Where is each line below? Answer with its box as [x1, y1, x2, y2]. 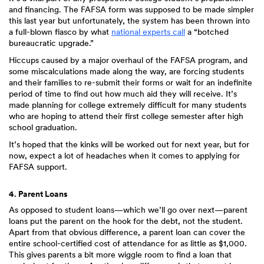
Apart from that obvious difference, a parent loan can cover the [9, 227, 245, 237]
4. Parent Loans [9, 189, 68, 199]
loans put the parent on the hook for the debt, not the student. [9, 216, 243, 226]
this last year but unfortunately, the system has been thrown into [9, 16, 250, 25]
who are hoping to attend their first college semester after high [9, 111, 243, 121]
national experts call [111, 27, 185, 37]
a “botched [185, 27, 229, 37]
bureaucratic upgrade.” [9, 38, 94, 48]
